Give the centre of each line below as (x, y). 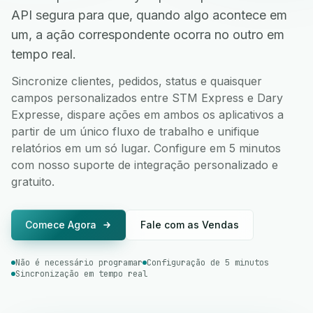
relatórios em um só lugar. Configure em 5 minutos (146, 148)
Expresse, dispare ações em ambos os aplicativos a (147, 115)
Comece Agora (61, 225)
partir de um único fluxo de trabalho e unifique (135, 131)
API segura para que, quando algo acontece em (149, 15)
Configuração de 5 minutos (208, 263)
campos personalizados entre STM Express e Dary (147, 98)
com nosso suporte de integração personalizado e (145, 165)
